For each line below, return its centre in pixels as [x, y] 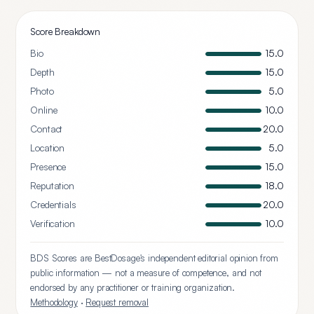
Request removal [117, 302]
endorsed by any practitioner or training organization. [133, 287]
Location [48, 148]
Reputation [52, 186]
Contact [47, 129]
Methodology [54, 302]
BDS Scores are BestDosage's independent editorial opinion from [154, 258]
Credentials [53, 205]
